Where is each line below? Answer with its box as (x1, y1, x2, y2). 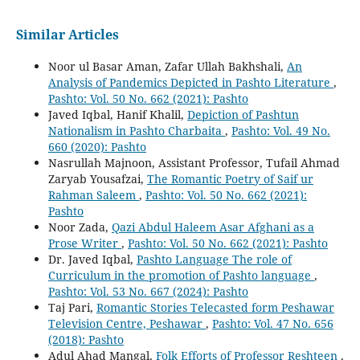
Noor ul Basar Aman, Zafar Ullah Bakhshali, (47, 58, 287, 74)
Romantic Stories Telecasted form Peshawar (96, 299, 334, 315)
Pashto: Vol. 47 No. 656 (211, 315, 333, 331)
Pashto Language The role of (136, 251, 292, 267)
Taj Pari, (47, 299, 96, 315)
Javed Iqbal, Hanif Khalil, (47, 106, 187, 122)
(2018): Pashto (47, 331, 124, 347)
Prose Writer (47, 235, 121, 251)
